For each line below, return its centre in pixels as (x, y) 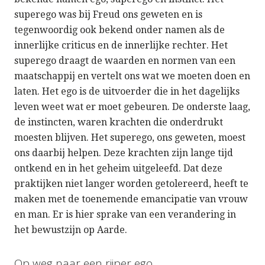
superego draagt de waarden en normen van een (125, 60)
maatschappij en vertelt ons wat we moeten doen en (132, 76)
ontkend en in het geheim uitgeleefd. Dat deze (118, 168)
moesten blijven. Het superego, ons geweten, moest (130, 137)
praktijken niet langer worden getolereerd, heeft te (131, 183)
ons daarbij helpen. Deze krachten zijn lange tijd (124, 153)
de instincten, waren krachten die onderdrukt (119, 122)
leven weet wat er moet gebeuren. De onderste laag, (132, 106)
